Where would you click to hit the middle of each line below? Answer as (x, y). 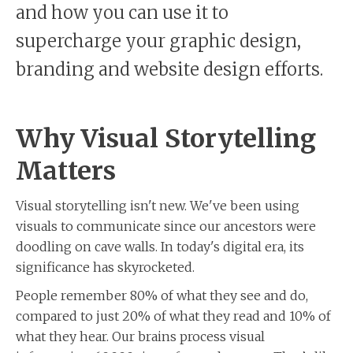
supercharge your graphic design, (158, 41)
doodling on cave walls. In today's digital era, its (160, 246)
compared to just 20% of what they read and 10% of (173, 316)
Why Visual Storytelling (166, 138)
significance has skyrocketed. (105, 267)
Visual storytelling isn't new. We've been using (158, 205)
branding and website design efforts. (169, 69)
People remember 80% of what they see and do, (162, 295)
